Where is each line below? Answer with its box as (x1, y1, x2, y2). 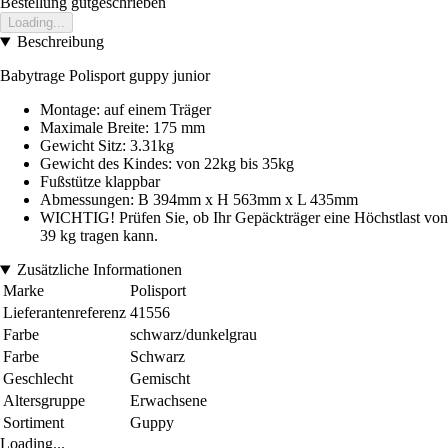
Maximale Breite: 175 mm (40, 119, 205, 137)
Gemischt (130, 370, 190, 388)
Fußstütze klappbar (40, 173, 160, 191)
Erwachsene (130, 392, 207, 410)
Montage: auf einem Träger (40, 101, 211, 119)
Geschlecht (3, 370, 73, 388)
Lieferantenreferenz (3, 304, 126, 322)
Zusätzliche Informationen (16, 261, 182, 279)
